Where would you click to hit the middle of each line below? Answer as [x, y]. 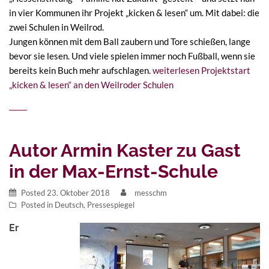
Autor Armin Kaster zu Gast [125, 150]
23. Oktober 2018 [78, 192]
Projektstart [225, 70]
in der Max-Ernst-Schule [113, 171]
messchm [151, 192]
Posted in [38, 204]
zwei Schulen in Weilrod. [56, 27]
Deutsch [69, 204]
